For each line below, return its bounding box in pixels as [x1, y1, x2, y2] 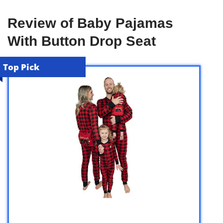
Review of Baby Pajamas [7, 15, 173, 31]
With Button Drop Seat [7, 33, 156, 49]
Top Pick [3, 61, 39, 73]
